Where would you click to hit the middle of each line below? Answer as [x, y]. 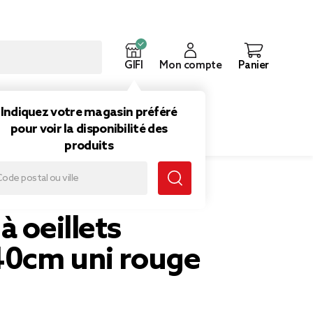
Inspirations [121, 99]
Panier [254, 66]
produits [89, 146]
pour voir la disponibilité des [89, 129]
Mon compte [191, 66]
